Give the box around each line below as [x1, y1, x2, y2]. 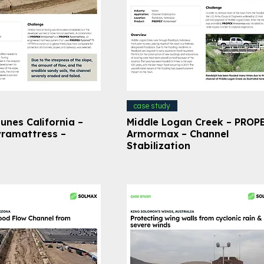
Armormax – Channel [126, 127, 229, 140]
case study [133, 101, 170, 110]
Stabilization [126, 139, 190, 151]
